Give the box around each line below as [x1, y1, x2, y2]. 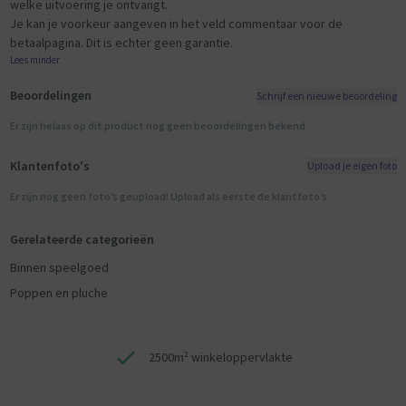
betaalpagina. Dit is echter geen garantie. [9, 34, 233, 52]
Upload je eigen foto [306, 159, 397, 173]
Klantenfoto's [9, 157, 90, 174]
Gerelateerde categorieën [9, 230, 154, 247]
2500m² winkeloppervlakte [148, 349, 293, 366]
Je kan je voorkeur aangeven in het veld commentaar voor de [9, 15, 343, 33]
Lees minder [9, 53, 60, 67]
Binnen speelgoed [9, 259, 109, 276]
